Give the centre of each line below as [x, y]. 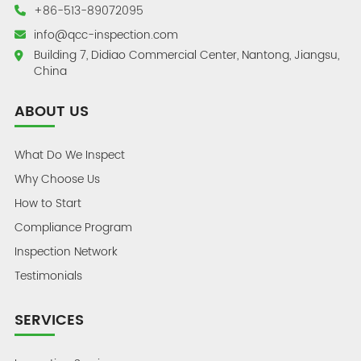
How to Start [48, 203]
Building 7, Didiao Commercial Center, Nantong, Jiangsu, [186, 55]
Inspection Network [66, 252]
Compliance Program [73, 228]
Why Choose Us [57, 179]
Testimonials [48, 276]
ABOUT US [51, 112]
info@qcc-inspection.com [106, 35]
